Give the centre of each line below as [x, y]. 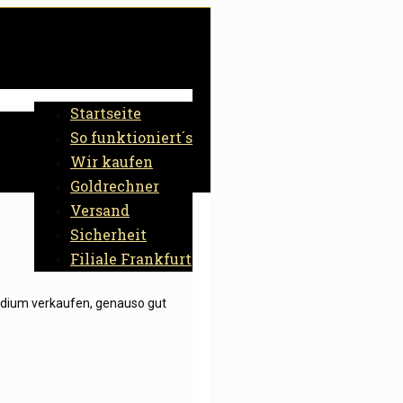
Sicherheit [108, 234]
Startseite [106, 113]
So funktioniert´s [131, 137]
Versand [100, 210]
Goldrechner [115, 186]
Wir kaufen [112, 161]
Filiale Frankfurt [131, 259]
